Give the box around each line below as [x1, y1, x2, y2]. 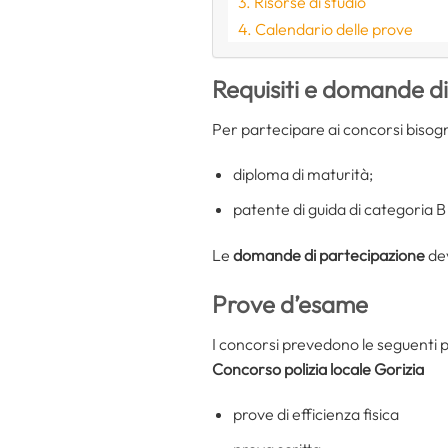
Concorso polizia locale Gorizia [212, 358, 424, 379]
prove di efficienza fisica [232, 404, 399, 425]
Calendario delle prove [255, 18, 414, 39]
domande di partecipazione [233, 244, 425, 265]
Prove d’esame [212, 288, 368, 319]
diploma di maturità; [232, 164, 373, 185]
